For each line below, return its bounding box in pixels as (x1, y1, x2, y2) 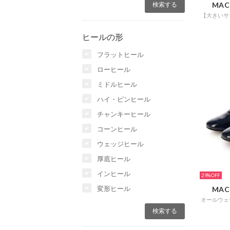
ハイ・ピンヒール (97, 95, 150, 104)
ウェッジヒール (97, 140, 144, 148)
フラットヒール (97, 50, 144, 59)
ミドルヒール (97, 80, 137, 89)
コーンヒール (97, 125, 137, 133)
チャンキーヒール (97, 110, 150, 119)
